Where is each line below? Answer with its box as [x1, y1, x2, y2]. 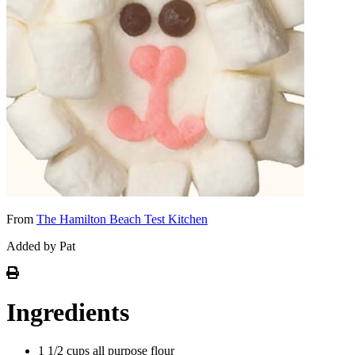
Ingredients [6, 297, 129, 326]
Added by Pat [6, 239, 75, 254]
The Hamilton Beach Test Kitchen [36, 212, 208, 227]
